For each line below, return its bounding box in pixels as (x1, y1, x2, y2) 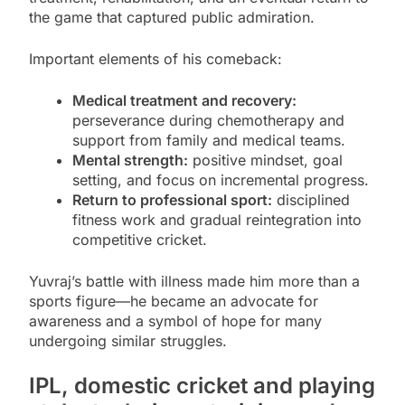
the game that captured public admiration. (29, 8, 315, 27)
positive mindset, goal (188, 151, 343, 170)
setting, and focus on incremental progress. (72, 171, 369, 190)
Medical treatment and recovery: (72, 91, 297, 110)
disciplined (272, 191, 350, 210)
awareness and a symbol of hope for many (29, 312, 322, 331)
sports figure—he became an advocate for (29, 292, 318, 311)
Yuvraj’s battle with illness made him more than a (29, 272, 360, 291)
